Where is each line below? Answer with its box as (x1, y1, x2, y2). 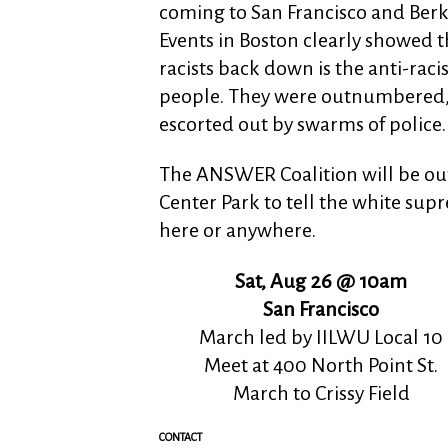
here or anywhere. (159, 218, 316, 241)
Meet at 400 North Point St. (204, 353, 439, 376)
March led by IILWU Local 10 (199, 325, 444, 348)
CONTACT (159, 430, 202, 443)
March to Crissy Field (232, 381, 410, 404)
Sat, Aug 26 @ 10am (235, 269, 408, 292)
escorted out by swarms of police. (159, 112, 446, 135)
